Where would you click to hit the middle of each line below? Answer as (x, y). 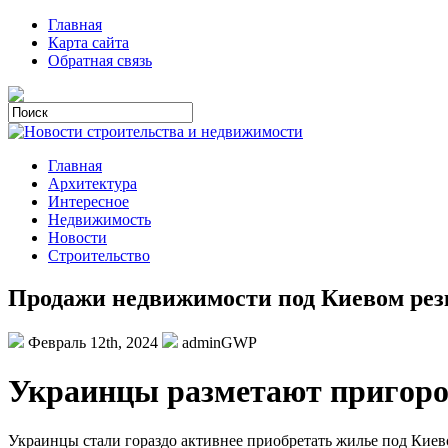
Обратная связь (100, 60)
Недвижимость (99, 219)
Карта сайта (88, 42)
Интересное (88, 201)
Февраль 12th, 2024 (93, 342)
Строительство (99, 255)
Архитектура (92, 183)
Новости (77, 237)
